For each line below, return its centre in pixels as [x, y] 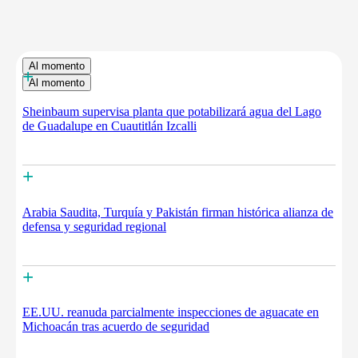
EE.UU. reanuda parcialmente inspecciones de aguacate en [171, 312]
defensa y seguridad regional [94, 226]
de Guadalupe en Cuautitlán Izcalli [109, 126]
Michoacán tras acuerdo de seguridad [116, 326]
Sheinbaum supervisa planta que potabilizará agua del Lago [172, 112]
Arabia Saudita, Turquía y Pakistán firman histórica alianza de [178, 212]
